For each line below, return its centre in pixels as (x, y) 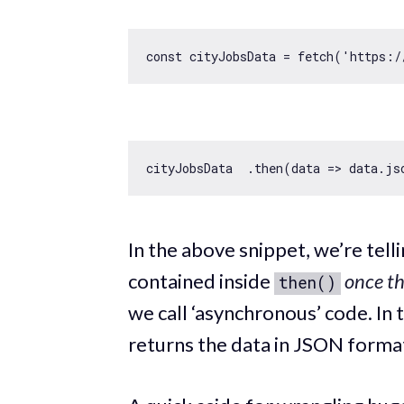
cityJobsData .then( (219, 168)
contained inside (201, 280)
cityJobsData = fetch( (262, 56)
